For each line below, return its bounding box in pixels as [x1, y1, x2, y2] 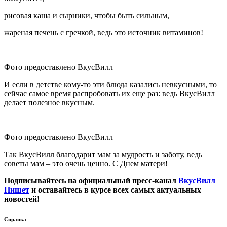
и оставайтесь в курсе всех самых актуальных [29, 185, 201, 195]
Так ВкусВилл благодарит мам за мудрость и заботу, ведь [4, 150, 202, 159]
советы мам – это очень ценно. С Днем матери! [4, 159, 168, 168]
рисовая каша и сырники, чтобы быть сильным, [4, 11, 169, 20]
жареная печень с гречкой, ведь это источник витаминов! [4, 28, 205, 37]
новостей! [4, 195, 40, 204]
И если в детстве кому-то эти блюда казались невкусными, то [4, 80, 217, 89]
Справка [4, 216, 26, 223]
